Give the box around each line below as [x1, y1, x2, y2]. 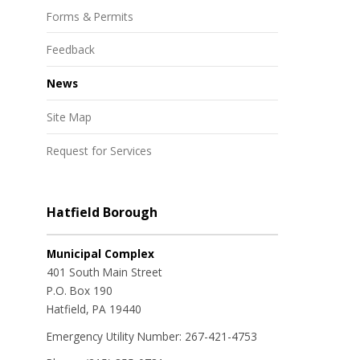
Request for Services [47, 143, 152, 158]
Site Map [47, 109, 92, 125]
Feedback [47, 42, 95, 58]
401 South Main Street [47, 264, 162, 280]
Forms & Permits [47, 8, 133, 24]
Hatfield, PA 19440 [47, 301, 141, 317]
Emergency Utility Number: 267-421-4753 [47, 328, 257, 344]
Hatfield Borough [47, 203, 157, 222]
